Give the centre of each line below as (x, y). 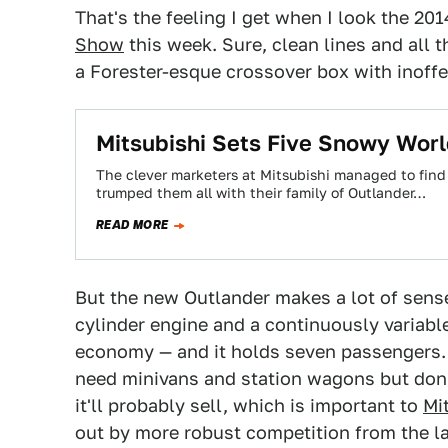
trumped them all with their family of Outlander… (261, 193)
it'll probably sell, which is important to (249, 405)
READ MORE (132, 225)
